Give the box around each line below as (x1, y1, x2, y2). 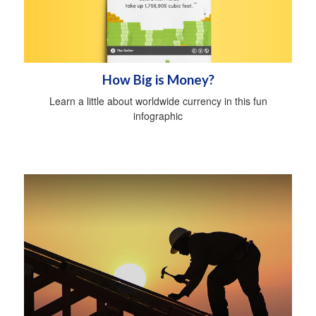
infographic (133, 108, 183, 123)
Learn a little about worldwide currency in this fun (49, 93, 267, 108)
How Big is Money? (102, 71, 214, 87)
